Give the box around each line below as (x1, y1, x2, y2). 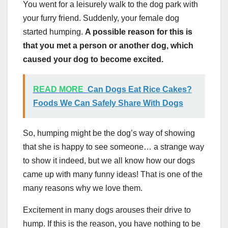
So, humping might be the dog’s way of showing (23, 128, 195, 137)
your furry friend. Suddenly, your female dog (23, 13, 179, 22)
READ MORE (33, 84, 83, 94)
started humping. (23, 27, 85, 36)
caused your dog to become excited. (23, 54, 163, 64)
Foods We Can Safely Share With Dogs (33, 98, 183, 107)
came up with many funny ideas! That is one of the (23, 169, 203, 179)
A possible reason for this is (85, 27, 192, 36)
